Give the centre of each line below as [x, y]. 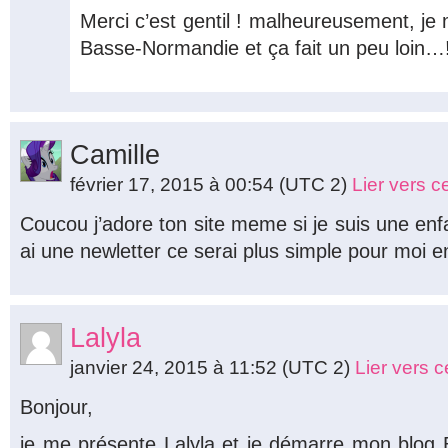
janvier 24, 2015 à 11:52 [176, 367]
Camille [115, 154]
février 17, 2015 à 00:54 [174, 184]
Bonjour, [56, 406]
